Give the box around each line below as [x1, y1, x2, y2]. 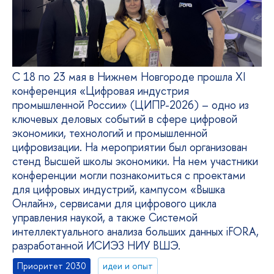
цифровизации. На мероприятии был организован [12, 139, 247, 155]
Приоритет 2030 [17, 260, 87, 272]
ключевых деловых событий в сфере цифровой [12, 111, 237, 127]
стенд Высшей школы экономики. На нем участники [12, 153, 258, 169]
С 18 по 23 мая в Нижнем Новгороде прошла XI [12, 68, 245, 84]
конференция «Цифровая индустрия [12, 83, 189, 98]
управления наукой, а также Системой [12, 209, 198, 225]
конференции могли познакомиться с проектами [12, 167, 245, 183]
